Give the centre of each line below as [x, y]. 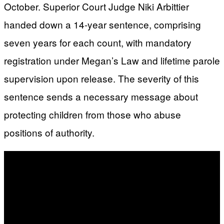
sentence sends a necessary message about [101, 96]
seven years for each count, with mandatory [98, 42]
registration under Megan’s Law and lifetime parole [112, 60]
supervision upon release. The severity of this [101, 78]
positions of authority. [49, 132]
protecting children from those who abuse [92, 114]
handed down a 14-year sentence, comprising [102, 24]
